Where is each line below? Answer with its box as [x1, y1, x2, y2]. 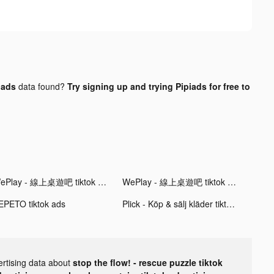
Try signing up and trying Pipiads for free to [67, 80, 250, 92]
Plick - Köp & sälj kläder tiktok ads [226, 197, 235, 210]
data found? [15, 80, 67, 92]
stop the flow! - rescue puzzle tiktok [73, 256, 223, 268]
